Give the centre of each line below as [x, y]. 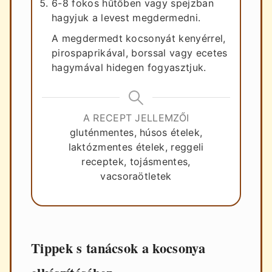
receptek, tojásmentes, [136, 162]
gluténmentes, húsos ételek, [136, 133]
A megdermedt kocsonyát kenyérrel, [139, 39]
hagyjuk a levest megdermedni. [126, 18]
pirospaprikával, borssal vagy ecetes [140, 53]
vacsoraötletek [136, 176]
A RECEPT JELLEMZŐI [136, 118]
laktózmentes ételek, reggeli [136, 147]
